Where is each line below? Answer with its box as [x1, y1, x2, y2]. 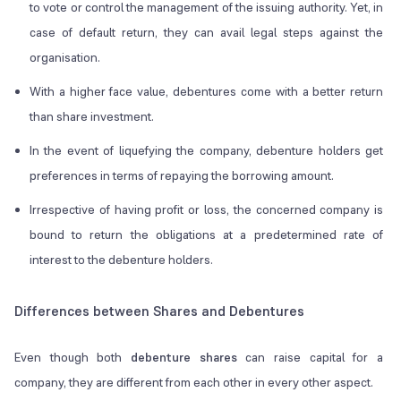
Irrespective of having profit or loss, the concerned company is [30, 201, 384, 218]
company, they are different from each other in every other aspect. [14, 374, 373, 391]
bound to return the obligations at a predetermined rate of [30, 226, 384, 243]
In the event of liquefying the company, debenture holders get [30, 142, 384, 159]
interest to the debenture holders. [30, 252, 213, 269]
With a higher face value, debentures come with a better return [30, 83, 384, 100]
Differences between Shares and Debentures [14, 302, 304, 321]
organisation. [30, 49, 100, 66]
